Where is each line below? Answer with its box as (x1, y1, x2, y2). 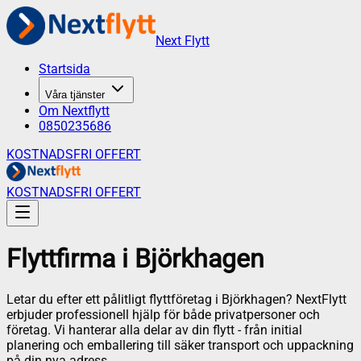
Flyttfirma (6, 243, 115, 275)
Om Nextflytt (39, 103, 110, 118)
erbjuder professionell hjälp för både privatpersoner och (6, 306, 320, 322)
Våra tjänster (45, 89, 105, 101)
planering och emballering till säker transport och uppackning (6, 337, 354, 353)
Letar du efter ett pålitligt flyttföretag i (6, 291, 222, 307)
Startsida (39, 61, 90, 77)
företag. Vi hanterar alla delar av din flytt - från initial (6, 322, 302, 338)
